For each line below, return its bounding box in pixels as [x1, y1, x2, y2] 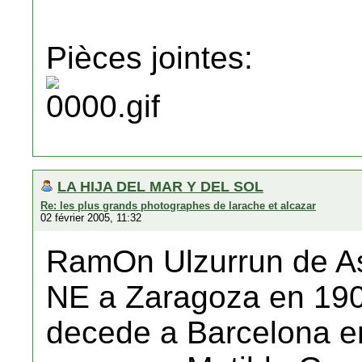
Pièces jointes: [46, 40, 253, 75]
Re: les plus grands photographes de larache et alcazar [40, 200, 316, 212]
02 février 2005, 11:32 [40, 212, 141, 224]
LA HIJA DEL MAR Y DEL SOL [57, 178, 263, 195]
